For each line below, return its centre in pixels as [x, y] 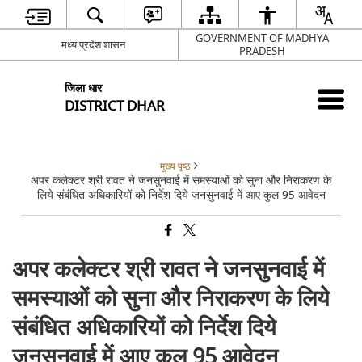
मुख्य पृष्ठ [175, 167]
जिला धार [84, 88]
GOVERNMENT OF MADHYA [262, 38]
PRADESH [262, 51]
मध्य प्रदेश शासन [93, 44]
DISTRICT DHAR [115, 106]
